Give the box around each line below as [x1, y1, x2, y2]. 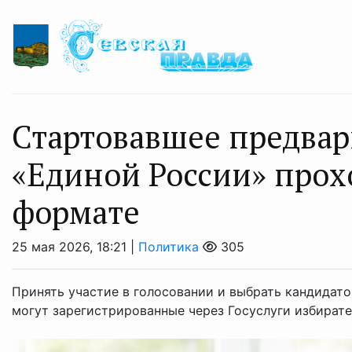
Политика [138, 239, 199, 255]
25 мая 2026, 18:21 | [12, 239, 138, 255]
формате [12, 191, 140, 233]
